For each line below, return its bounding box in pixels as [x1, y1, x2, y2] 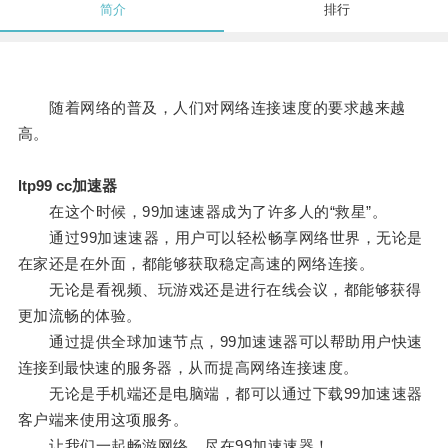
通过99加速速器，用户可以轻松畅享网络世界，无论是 [17, 229, 423, 247]
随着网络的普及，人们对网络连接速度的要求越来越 [17, 99, 406, 117]
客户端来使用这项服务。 [17, 411, 189, 429]
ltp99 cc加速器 [17, 177, 117, 195]
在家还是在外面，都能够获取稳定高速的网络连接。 [17, 255, 375, 273]
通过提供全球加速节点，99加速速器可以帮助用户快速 [17, 333, 423, 351]
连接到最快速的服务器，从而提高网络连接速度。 [17, 359, 359, 377]
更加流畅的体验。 [17, 307, 142, 325]
